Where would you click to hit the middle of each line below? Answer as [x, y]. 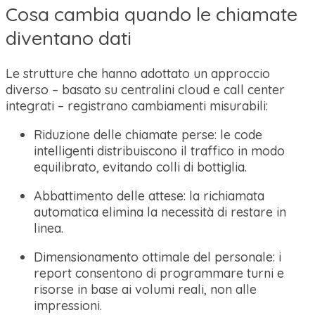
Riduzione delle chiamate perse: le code [148, 135]
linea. [49, 229]
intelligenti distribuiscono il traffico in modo [159, 151]
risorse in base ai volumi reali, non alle [145, 290]
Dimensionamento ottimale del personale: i [157, 257]
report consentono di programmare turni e [159, 274]
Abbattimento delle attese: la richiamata [149, 196]
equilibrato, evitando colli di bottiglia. [140, 167]
